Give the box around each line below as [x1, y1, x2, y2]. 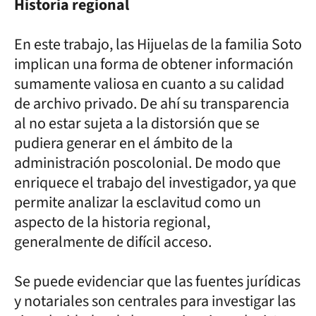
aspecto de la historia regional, [14, 210, 210, 233]
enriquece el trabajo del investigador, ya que [14, 171, 296, 194]
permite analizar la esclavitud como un [14, 190, 261, 214]
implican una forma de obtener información [14, 52, 293, 75]
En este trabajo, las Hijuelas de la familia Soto [14, 32, 302, 56]
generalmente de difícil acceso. [14, 230, 212, 253]
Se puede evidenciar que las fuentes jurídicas [14, 269, 300, 293]
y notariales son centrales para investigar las [14, 289, 296, 312]
